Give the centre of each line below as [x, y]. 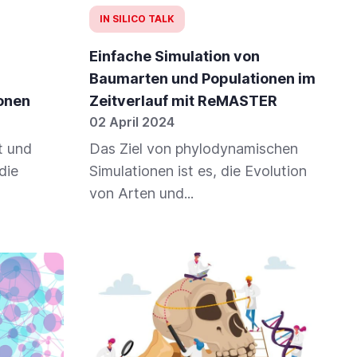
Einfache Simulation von [175, 57]
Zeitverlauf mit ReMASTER [183, 101]
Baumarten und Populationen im [202, 79]
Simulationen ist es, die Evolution [198, 171]
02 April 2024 [132, 122]
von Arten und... [141, 194]
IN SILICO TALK [137, 19]
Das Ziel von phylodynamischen [194, 149]
